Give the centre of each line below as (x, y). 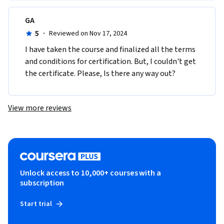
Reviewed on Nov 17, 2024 (88, 33)
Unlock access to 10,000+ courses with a (91, 173)
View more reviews (40, 108)
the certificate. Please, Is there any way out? (100, 73)
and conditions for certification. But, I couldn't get (110, 61)
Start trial (36, 204)
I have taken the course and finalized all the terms (110, 49)
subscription (42, 183)
